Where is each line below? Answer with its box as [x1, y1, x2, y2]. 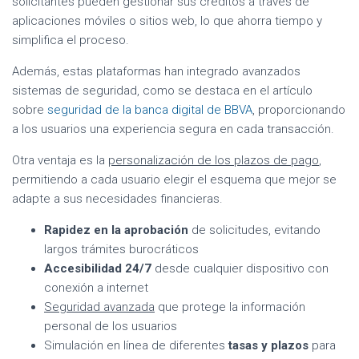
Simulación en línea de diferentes [44, 337, 228, 353]
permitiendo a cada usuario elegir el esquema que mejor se [12, 171, 337, 187]
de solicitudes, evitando [188, 222, 321, 237]
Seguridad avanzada [44, 299, 155, 314]
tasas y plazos [228, 337, 309, 353]
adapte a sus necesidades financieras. [12, 191, 223, 206]
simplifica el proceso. [12, 32, 129, 47]
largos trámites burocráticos [44, 241, 199, 256]
